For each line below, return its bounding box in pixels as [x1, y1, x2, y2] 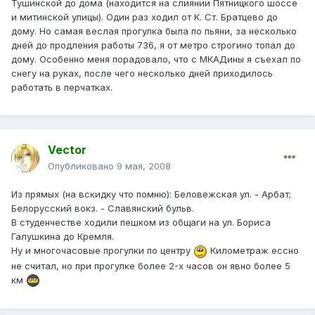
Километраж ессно [207, 245, 299, 257]
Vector [48, 143, 86, 157]
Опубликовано [48, 160, 117, 172]
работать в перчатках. [11, 82, 112, 94]
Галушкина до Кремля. [11, 231, 114, 243]
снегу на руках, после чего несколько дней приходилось [11, 67, 273, 79]
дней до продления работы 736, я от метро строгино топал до [11, 39, 295, 51]
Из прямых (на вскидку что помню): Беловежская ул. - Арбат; [11, 188, 291, 200]
